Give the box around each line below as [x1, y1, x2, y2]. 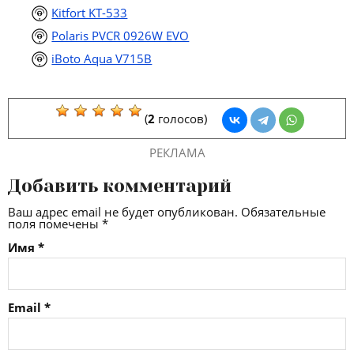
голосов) [154, 111, 207, 126]
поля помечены [8, 215, 102, 232]
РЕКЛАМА [149, 145, 205, 160]
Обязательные [241, 203, 326, 220]
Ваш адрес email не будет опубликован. [8, 203, 238, 220]
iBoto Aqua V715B [51, 51, 153, 67]
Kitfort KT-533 [51, 5, 128, 21]
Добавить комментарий [8, 175, 232, 196]
